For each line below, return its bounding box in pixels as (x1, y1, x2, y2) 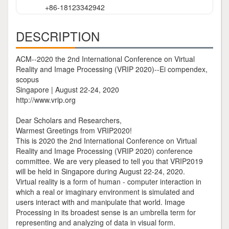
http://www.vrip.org (16, 95, 76, 105)
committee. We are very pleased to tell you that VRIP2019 (16, 156, 203, 166)
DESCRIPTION (16, 27, 100, 45)
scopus (16, 74, 39, 84)
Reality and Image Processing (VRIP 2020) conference (16, 146, 193, 156)
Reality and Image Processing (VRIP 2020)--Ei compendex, (16, 64, 208, 74)
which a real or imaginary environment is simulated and (16, 187, 194, 197)
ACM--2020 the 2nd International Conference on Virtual (16, 54, 195, 64)
